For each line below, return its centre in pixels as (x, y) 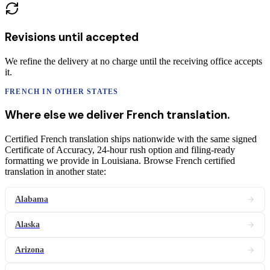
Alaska (27, 224)
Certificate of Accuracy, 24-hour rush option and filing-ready (120, 150)
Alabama (32, 199)
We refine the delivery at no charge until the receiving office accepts (133, 61)
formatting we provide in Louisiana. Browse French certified (120, 161)
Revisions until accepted (72, 37)
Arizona (30, 250)
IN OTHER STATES (79, 91)
